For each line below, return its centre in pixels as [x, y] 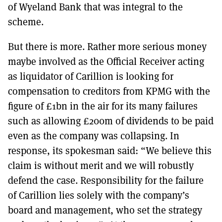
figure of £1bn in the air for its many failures [103, 106]
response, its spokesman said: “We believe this [110, 150]
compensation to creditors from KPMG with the [109, 91]
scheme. [26, 21]
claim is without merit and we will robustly [101, 165]
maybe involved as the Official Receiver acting [106, 61]
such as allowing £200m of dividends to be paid [111, 120]
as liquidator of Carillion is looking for [91, 76]
